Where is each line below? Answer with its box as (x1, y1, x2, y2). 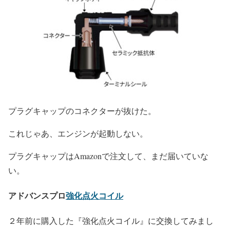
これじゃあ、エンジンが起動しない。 (8, 127, 148, 139)
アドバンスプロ (8, 189, 66, 201)
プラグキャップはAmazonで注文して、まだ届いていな (8, 150, 208, 161)
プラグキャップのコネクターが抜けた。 (8, 105, 156, 116)
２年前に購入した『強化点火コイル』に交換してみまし (8, 215, 214, 226)
